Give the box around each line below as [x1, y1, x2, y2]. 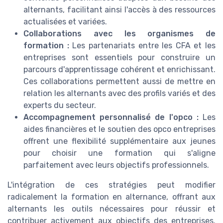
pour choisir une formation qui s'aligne [23, 148, 216, 158]
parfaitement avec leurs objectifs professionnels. [23, 160, 209, 170]
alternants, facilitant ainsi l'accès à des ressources [23, 5, 216, 15]
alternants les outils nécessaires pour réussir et [7, 204, 216, 214]
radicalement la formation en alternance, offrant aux [7, 192, 216, 202]
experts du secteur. [23, 101, 96, 111]
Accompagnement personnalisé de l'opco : [23, 112, 199, 122]
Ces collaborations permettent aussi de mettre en [23, 77, 216, 87]
